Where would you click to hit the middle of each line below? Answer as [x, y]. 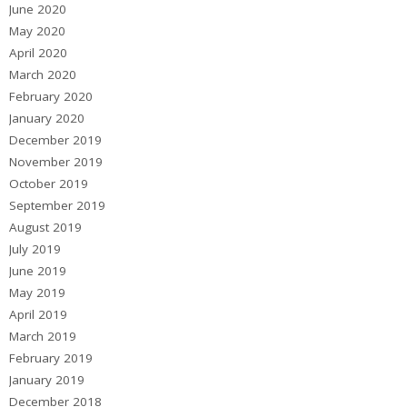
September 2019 [57, 205]
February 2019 [51, 357]
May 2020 [37, 30]
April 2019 [38, 314]
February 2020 [51, 96]
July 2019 [35, 248]
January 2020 [47, 118]
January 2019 [47, 379]
